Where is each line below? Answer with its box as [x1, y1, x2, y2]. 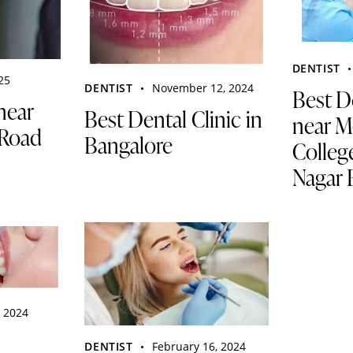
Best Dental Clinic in [84, 103, 263, 134]
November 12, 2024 [152, 80, 255, 95]
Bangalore [84, 129, 173, 160]
